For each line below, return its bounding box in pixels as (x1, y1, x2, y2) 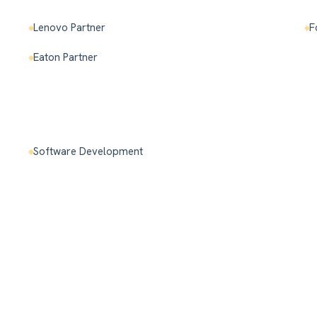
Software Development (33, 144, 144, 159)
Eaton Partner (33, 50, 98, 65)
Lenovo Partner (33, 21, 106, 35)
